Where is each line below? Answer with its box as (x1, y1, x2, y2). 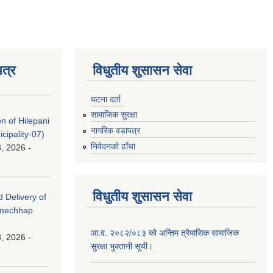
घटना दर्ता (91, 94, 121, 104)
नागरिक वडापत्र (91, 126, 140, 136)
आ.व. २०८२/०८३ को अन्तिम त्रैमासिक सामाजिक (91, 227, 239, 238)
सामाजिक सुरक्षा (91, 110, 137, 120)
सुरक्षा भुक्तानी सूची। (91, 241, 153, 251)
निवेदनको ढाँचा (91, 141, 135, 151)
